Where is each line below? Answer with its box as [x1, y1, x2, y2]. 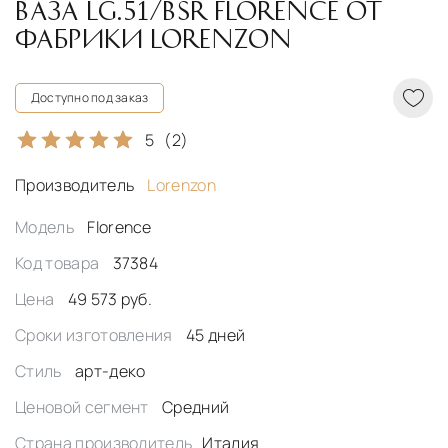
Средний [162, 396, 230, 419]
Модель [15, 216, 78, 239]
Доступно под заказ [31, 89, 149, 107]
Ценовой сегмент [15, 396, 153, 419]
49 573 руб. [67, 288, 153, 311]
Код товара [15, 252, 103, 275]
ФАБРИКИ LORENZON [15, 25, 292, 50]
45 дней [186, 324, 246, 347]
